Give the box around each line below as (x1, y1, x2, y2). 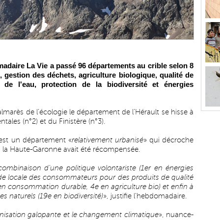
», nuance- (158, 211, 194, 219)
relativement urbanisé (71, 136, 143, 144)
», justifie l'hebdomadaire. (103, 192, 187, 200)
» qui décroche (143, 136, 194, 144)
